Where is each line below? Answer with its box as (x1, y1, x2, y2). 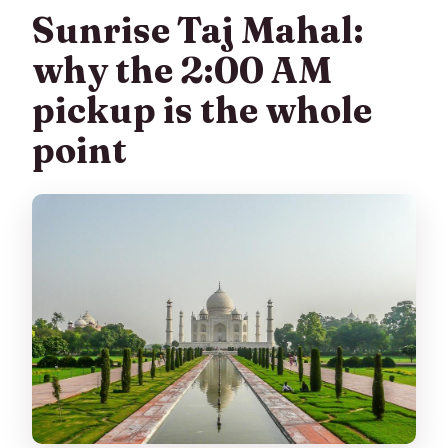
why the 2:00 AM (32, 48, 333, 93)
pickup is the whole (32, 88, 373, 133)
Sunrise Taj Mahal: (32, 8, 365, 53)
